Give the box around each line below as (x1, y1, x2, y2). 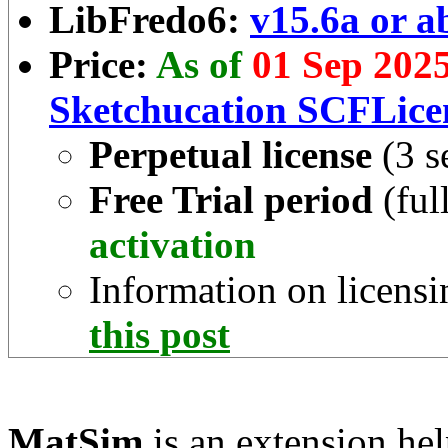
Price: (49, 43, 156, 87)
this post (89, 313, 230, 357)
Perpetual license (89, 133, 372, 177)
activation (89, 223, 256, 267)
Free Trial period (89, 178, 373, 222)
